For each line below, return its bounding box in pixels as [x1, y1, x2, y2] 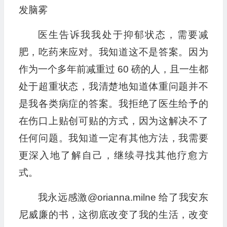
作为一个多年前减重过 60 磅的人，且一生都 [18, 64, 208, 75]
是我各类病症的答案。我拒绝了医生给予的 [18, 98, 208, 109]
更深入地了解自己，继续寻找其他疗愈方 [18, 150, 208, 161]
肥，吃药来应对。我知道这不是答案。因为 [18, 47, 208, 58]
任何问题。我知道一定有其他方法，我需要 [18, 133, 208, 144]
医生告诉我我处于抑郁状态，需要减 [37, 29, 208, 41]
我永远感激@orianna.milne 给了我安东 [37, 192, 208, 203]
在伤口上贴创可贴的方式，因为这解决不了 [18, 116, 208, 127]
